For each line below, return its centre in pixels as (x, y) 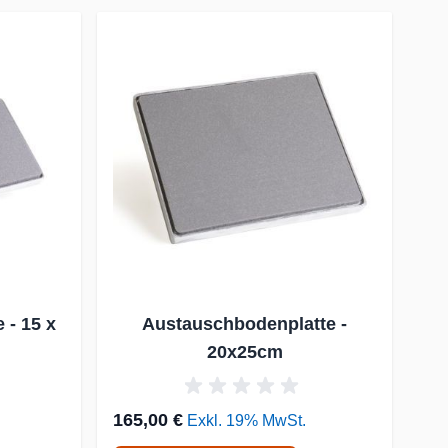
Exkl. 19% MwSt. (247, 421)
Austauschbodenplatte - (245, 324)
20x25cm (244, 352)
